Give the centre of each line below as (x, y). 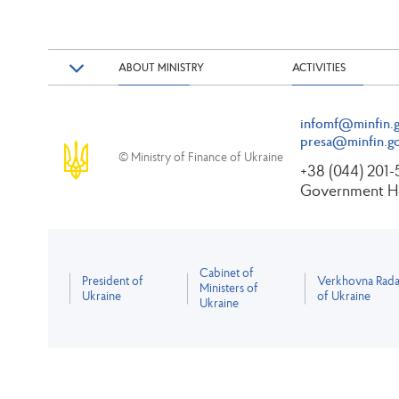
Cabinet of (227, 273)
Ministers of (229, 288)
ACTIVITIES (319, 67)
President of (113, 281)
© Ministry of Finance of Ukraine (201, 157)
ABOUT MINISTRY (161, 67)
